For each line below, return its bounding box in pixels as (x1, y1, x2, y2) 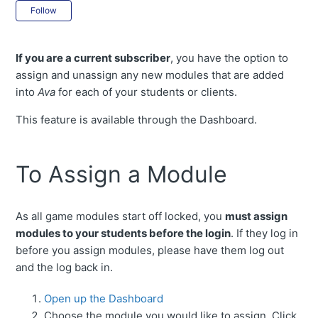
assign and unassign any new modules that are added (16, 68, 285, 82)
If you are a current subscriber (16, 51, 171, 65)
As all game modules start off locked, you (16, 209, 226, 223)
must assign (225, 209, 288, 223)
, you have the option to (170, 51, 289, 65)
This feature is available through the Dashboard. (16, 113, 261, 127)
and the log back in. (16, 260, 116, 274)
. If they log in (231, 226, 299, 240)
